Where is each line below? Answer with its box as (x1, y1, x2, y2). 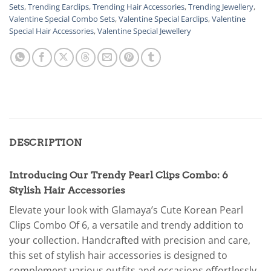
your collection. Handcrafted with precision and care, (9, 233, 250, 247)
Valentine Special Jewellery (97, 25, 191, 36)
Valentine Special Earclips (119, 13, 208, 24)
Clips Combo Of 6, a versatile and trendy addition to (9, 218, 244, 232)
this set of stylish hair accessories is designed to (9, 248, 227, 262)
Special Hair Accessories (9, 25, 94, 36)
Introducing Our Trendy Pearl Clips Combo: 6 (9, 169, 228, 181)
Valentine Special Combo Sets (9, 13, 115, 24)
